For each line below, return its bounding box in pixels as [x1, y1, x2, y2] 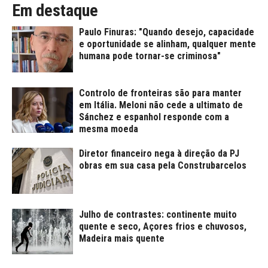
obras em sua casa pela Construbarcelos [79, 160, 246, 172]
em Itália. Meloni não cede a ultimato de [79, 99, 243, 111]
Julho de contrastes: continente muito [79, 208, 237, 220]
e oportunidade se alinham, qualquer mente [79, 38, 256, 50]
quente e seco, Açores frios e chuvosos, [79, 220, 246, 232]
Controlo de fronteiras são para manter [79, 87, 242, 99]
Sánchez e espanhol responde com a [79, 111, 229, 123]
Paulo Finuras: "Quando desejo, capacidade [79, 26, 254, 38]
